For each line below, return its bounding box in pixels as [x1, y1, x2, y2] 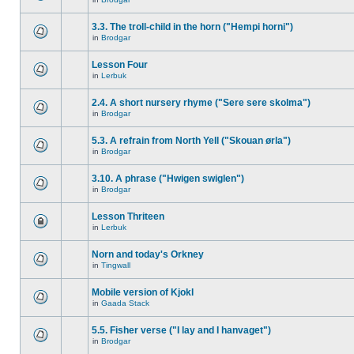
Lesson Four [92, 59, 148, 70]
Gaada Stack [101, 299, 149, 307]
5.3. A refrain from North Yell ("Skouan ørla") [92, 135, 291, 146]
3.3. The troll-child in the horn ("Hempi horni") [92, 21, 293, 32]
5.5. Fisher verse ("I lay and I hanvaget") [92, 325, 271, 336]
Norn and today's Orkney [92, 249, 204, 260]
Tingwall [101, 261, 130, 269]
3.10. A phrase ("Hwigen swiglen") [92, 173, 244, 184]
